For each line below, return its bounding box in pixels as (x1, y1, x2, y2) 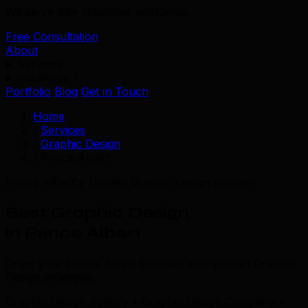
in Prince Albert (5, 222, 142, 243)
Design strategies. (5, 269, 96, 284)
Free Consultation (5, 30, 98, 43)
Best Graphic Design (5, 202, 189, 223)
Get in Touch (81, 85, 148, 98)
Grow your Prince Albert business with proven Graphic (5, 256, 295, 270)
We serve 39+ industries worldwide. (5, 5, 190, 19)
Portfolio (5, 85, 51, 98)
